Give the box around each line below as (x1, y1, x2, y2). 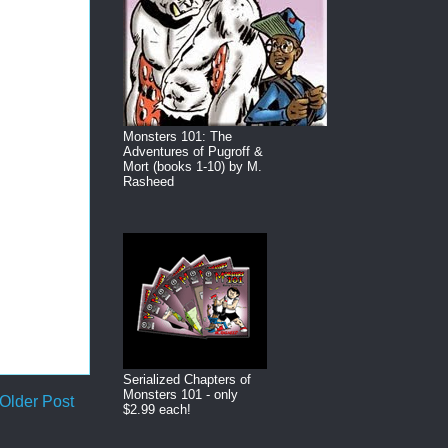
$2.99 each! (123, 402, 191, 418)
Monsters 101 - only (123, 387, 238, 403)
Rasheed (123, 174, 174, 190)
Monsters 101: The (123, 129, 232, 145)
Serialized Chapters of (123, 372, 251, 388)
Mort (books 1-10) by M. (123, 159, 262, 175)
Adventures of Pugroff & (123, 144, 263, 160)
